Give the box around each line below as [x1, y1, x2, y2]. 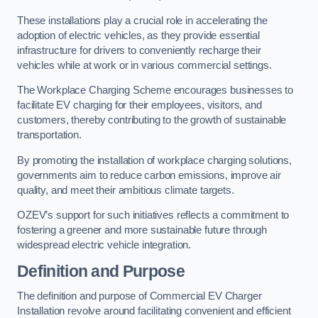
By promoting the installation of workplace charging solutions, [17, 154, 292, 166]
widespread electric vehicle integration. [17, 239, 192, 251]
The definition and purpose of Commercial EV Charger [17, 290, 262, 302]
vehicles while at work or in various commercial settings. [17, 59, 272, 71]
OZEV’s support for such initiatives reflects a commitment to [17, 209, 290, 221]
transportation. [17, 129, 82, 141]
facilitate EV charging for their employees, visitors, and [17, 99, 262, 111]
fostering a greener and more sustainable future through [17, 224, 268, 236]
